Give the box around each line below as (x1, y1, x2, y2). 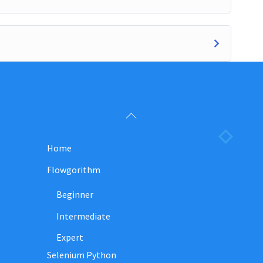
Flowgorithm (47, 163, 101, 176)
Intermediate (56, 210, 110, 222)
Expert (56, 231, 83, 243)
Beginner (56, 188, 93, 201)
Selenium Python (47, 248, 117, 261)
